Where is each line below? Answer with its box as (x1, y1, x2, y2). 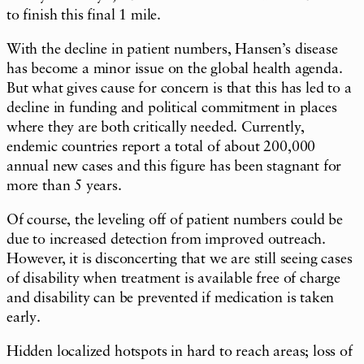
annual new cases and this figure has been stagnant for (6, 159, 342, 175)
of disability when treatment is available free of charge (6, 271, 340, 287)
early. (6, 310, 41, 326)
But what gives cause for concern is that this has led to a (6, 81, 352, 97)
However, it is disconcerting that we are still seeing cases (6, 252, 353, 267)
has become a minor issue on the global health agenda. (6, 62, 343, 77)
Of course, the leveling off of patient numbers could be (6, 213, 344, 228)
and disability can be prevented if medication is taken (6, 291, 335, 306)
